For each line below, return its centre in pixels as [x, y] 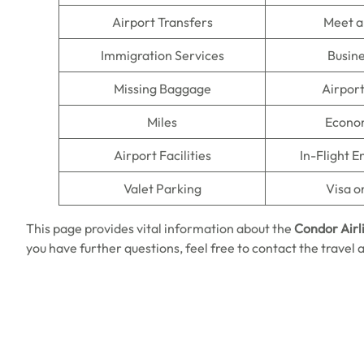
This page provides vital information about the [160, 228]
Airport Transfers [162, 22]
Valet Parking [162, 188]
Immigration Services [162, 55]
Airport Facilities [162, 155]
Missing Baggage [162, 89]
